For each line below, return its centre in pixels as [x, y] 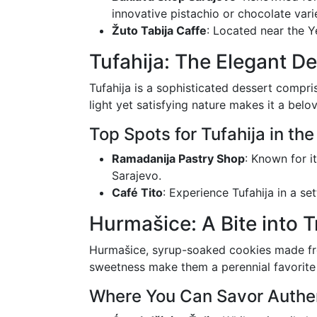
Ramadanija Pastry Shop [178, 159]
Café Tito [137, 193]
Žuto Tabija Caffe [159, 31]
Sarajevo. [137, 176]
